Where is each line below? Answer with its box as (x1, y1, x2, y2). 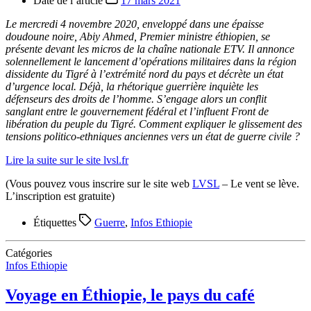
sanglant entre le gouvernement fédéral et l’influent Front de (6, 106, 269, 118)
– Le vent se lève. (219, 178, 299, 190)
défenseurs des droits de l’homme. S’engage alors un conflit (6, 93, 267, 106)
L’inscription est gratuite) (6, 190, 115, 203)
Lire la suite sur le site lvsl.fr (6, 154, 128, 167)
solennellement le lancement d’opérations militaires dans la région (6, 56, 296, 68)
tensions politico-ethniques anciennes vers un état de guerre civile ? (6, 131, 300, 143)
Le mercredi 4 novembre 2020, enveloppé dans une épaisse (6, 18, 264, 31)
